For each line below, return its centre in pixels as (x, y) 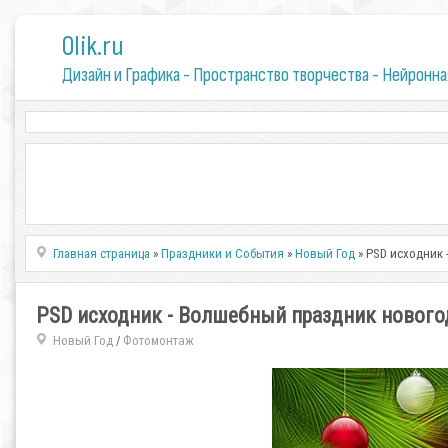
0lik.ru (92, 46)
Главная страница (102, 253)
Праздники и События (223, 253)
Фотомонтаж (158, 340)
